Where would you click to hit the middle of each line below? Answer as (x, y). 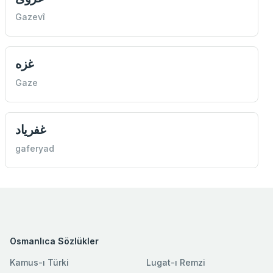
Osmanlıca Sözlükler (54, 241)
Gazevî (30, 17)
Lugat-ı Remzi (176, 263)
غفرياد (30, 130)
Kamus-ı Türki (39, 263)
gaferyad (35, 149)
